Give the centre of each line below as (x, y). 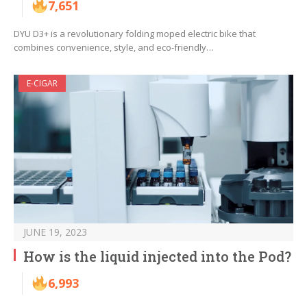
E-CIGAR (42, 84)
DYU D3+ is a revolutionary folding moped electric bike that (135, 34)
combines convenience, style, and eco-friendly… (114, 48)
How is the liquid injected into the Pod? (157, 257)
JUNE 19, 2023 (55, 232)
